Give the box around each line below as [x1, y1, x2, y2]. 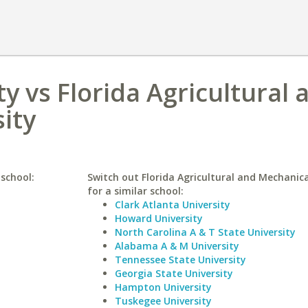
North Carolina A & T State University [114, 225, 296, 239]
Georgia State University [114, 267, 233, 280]
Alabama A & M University [114, 239, 239, 252]
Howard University [114, 212, 203, 225]
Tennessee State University [114, 253, 246, 266]
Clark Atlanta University [114, 198, 230, 211]
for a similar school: [87, 184, 184, 197]
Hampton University [114, 280, 212, 294]
